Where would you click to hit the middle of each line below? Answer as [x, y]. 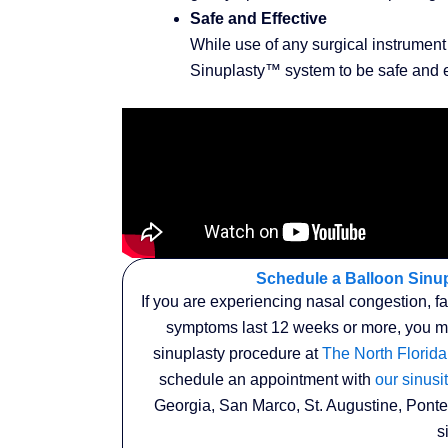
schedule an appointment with [267, 379]
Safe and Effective [258, 18]
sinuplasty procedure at [237, 353]
